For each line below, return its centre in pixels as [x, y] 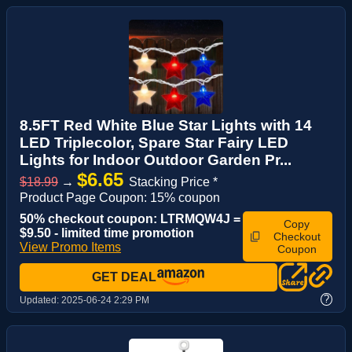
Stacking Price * [173, 181]
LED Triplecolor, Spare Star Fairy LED [154, 142]
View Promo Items [70, 247]
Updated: [40, 301]
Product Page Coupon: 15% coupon [120, 197]
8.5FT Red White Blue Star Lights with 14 [166, 125]
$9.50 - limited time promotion [107, 233]
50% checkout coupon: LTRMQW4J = [130, 218]
